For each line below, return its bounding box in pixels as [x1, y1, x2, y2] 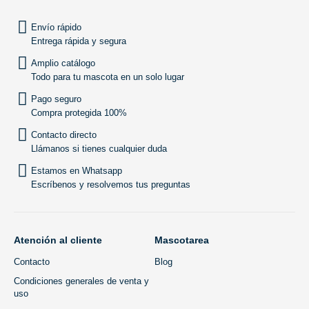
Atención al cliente [14, 234, 102, 246]
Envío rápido [31, 21, 81, 32]
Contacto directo [31, 129, 97, 140]
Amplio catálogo [31, 57, 95, 68]
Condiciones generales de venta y [14, 275, 149, 286]
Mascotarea [154, 234, 209, 246]
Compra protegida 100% [31, 107, 127, 118]
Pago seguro [31, 93, 81, 104]
